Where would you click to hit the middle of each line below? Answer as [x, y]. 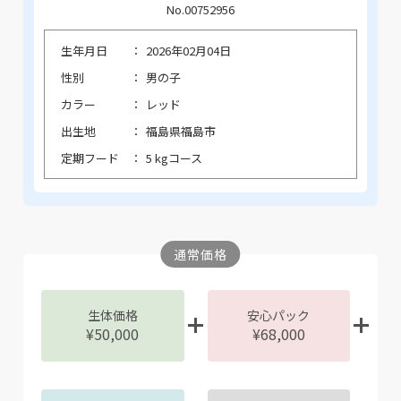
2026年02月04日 [188, 50]
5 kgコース [174, 158]
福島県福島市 [180, 131]
